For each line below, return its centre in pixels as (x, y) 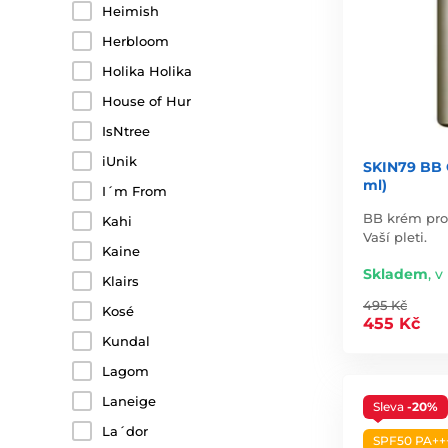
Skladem (395, 273)
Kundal (126, 341)
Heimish (130, 11)
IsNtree (126, 131)
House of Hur (146, 101)
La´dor (125, 431)
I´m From (134, 191)
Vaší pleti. (395, 236)
